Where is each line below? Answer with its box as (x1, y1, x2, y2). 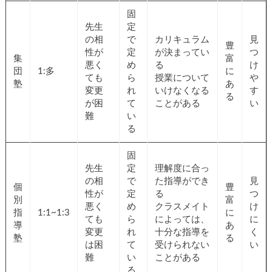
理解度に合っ (154, 164, 209, 174)
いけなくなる (154, 86, 209, 96)
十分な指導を (154, 228, 209, 237)
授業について (154, 73, 209, 83)
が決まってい (154, 48, 209, 58)
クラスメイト (154, 202, 209, 212)
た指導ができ (154, 177, 209, 186)
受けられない (154, 240, 209, 250)
